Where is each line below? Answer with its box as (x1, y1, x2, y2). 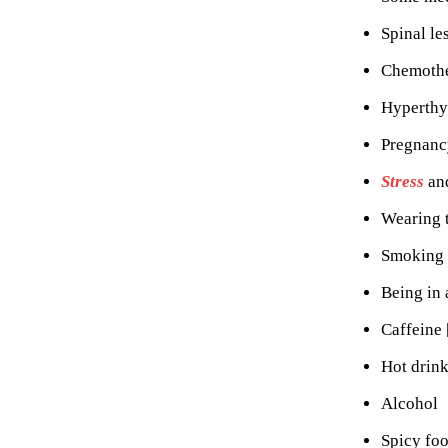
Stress (381, 171, 424, 191)
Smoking (381, 245, 444, 265)
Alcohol (381, 393, 438, 413)
